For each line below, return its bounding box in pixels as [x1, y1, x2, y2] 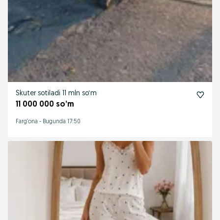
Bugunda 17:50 [43, 119, 81, 125]
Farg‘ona [16, 119, 38, 125]
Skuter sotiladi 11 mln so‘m [16, 90, 97, 97]
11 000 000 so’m [16, 101, 74, 109]
